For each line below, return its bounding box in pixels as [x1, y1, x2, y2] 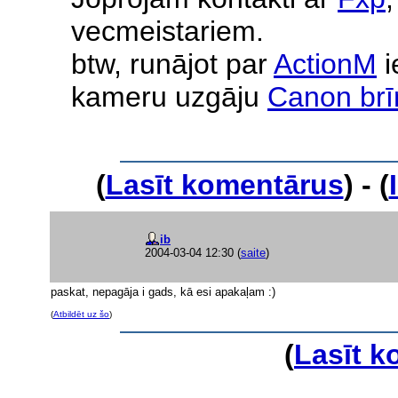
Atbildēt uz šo [53, 309, 109, 320]
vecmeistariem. [71, 14, 264, 47]
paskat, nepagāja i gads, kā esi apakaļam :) [51, 285, 275, 299]
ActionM [274, 47, 377, 80]
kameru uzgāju [71, 80, 267, 113]
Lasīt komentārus [105, 168, 344, 201]
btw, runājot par [71, 47, 274, 80]
